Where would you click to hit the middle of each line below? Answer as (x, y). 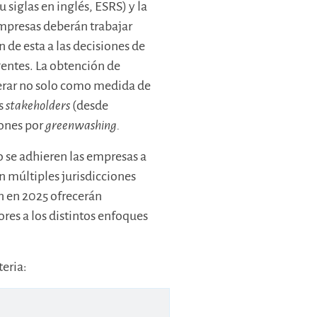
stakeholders (38, 106)
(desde (90, 106)
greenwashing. (83, 126)
